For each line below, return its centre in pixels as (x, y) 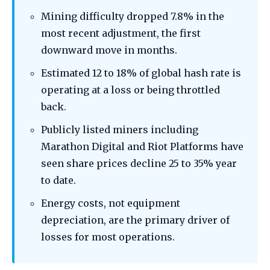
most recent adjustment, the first (121, 33)
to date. (58, 181)
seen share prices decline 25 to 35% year (139, 164)
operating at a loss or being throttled (130, 90)
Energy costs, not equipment (111, 203)
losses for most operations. (108, 237)
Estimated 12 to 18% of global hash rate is (141, 73)
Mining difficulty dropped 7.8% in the (133, 17)
